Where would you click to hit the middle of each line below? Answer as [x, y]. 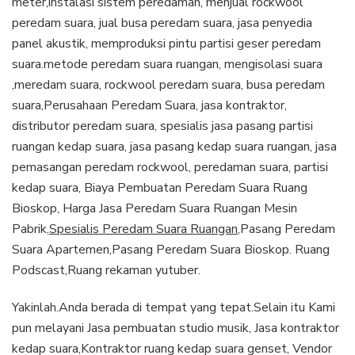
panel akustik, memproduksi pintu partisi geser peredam [166, 43]
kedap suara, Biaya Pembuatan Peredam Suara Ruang [160, 187]
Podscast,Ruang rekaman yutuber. [106, 270]
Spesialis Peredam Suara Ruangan [143, 229]
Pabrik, [31, 229]
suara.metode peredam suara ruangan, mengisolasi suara [167, 64]
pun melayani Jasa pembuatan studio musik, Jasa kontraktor [176, 328]
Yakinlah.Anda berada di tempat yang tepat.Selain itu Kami [174, 307]
